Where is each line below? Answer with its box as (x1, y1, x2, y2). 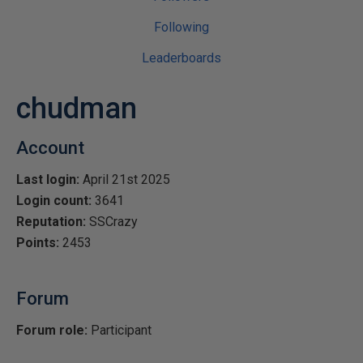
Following (154, 19, 209, 35)
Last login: (16, 172, 79, 187)
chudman (16, 92, 137, 126)
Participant (88, 322, 152, 338)
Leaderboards (142, 50, 221, 66)
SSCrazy (86, 214, 138, 229)
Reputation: (16, 214, 86, 229)
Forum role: (16, 322, 88, 338)
